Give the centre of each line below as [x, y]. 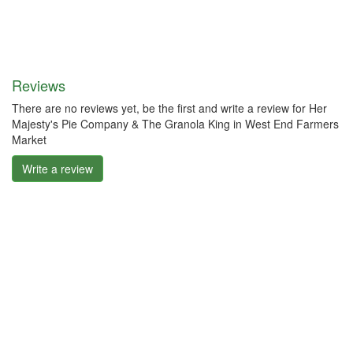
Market [29, 140]
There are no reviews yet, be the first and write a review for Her [169, 108]
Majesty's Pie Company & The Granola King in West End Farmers [175, 124]
